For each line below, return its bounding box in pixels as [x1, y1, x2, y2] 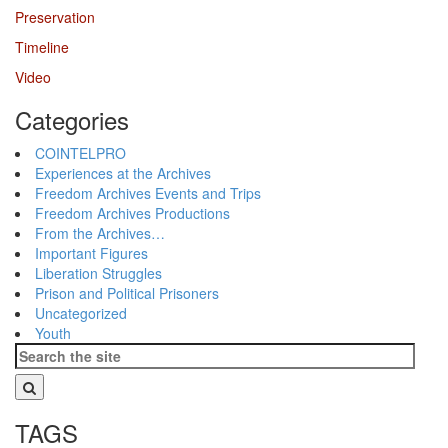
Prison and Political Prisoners [35, 283, 219, 304]
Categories [15, 102, 129, 138]
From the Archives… [35, 223, 165, 244]
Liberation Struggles [35, 263, 162, 284]
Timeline [15, 37, 69, 58]
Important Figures [35, 243, 148, 264]
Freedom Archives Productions [35, 203, 230, 224]
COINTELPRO [35, 143, 126, 164]
